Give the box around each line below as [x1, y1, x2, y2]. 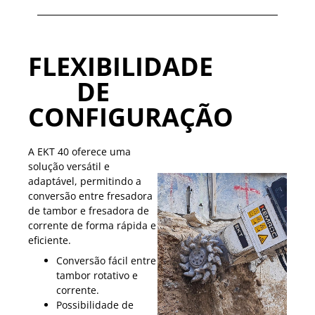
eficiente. [28, 233, 71, 247]
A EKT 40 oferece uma [28, 145, 131, 159]
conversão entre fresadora [28, 189, 153, 203]
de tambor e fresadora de [28, 204, 149, 218]
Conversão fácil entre [56, 254, 156, 268]
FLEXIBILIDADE [28, 49, 213, 84]
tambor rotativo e [56, 269, 138, 283]
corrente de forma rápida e [28, 219, 156, 233]
